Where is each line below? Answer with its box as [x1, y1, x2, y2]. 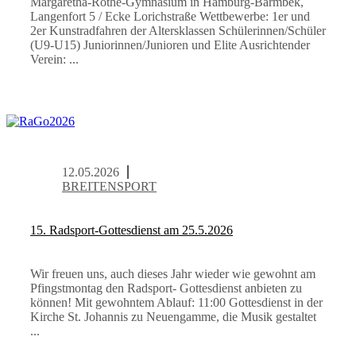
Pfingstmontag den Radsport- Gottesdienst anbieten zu [30, 281, 302, 296]
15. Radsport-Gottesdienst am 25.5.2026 [30, 222, 233, 237]
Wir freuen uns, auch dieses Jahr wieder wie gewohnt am [30, 267, 315, 281]
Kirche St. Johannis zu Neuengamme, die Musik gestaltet [30, 310, 316, 324]
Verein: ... [30, 52, 79, 66]
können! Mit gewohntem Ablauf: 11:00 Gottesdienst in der [30, 296, 323, 310]
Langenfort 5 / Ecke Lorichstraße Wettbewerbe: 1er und [30, 9, 310, 23]
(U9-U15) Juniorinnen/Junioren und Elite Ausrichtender [30, 37, 310, 52]
